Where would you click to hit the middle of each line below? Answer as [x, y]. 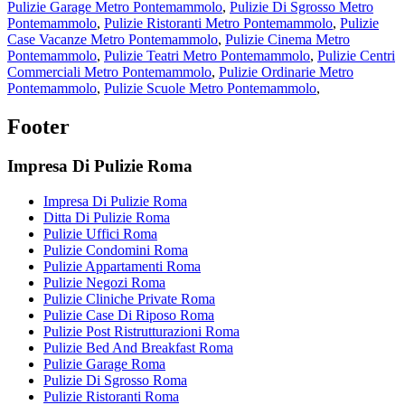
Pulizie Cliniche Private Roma [129, 299]
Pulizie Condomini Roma [116, 250]
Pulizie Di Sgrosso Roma [115, 381]
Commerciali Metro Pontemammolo [109, 71]
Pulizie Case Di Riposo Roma [129, 316]
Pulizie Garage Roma [104, 364]
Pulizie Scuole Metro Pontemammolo [210, 88]
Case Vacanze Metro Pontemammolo [113, 39]
